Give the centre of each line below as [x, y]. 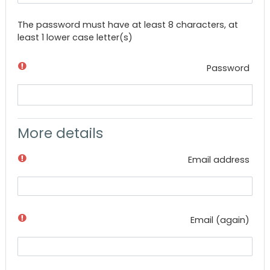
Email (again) [220, 220]
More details [61, 133]
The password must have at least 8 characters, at [128, 24]
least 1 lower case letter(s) [75, 37]
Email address [218, 160]
